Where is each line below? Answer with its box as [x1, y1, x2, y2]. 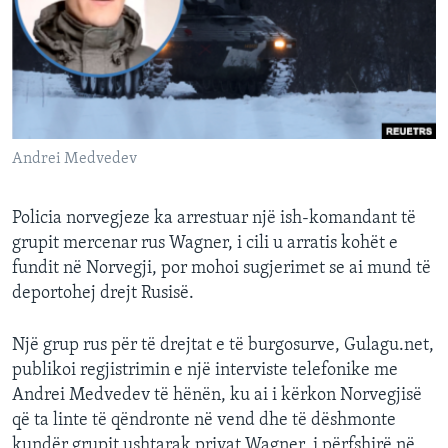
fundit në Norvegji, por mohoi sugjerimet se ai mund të [12, 259, 431, 279]
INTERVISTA [36, 11, 117, 27]
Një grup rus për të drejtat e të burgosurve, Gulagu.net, [12, 336, 434, 356]
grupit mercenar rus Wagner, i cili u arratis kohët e [12, 234, 398, 254]
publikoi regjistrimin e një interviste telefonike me [12, 361, 398, 381]
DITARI [36, 47, 81, 63]
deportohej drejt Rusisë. [12, 284, 194, 304]
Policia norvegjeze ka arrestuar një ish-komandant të [12, 209, 416, 229]
